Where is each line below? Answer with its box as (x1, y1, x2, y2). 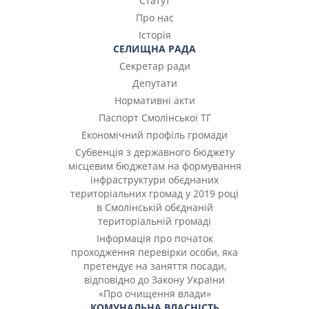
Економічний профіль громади (81, 128, 228, 142)
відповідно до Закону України (84, 273, 225, 287)
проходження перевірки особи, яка (71, 246, 238, 259)
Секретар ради (119, 59, 190, 73)
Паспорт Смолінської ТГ (98, 111, 211, 125)
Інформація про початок (96, 232, 213, 246)
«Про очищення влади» (98, 287, 211, 301)
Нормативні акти (114, 94, 195, 108)
